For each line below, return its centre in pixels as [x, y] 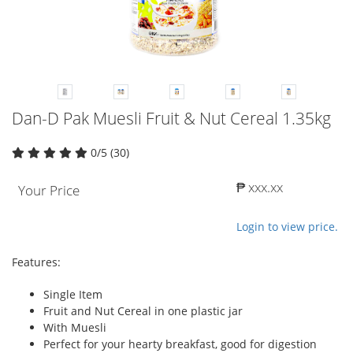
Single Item [73, 294]
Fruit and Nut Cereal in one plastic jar [143, 310]
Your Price [49, 190]
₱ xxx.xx [260, 187]
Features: [36, 262]
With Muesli [75, 327]
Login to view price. [287, 226]
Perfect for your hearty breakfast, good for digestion [180, 344]
